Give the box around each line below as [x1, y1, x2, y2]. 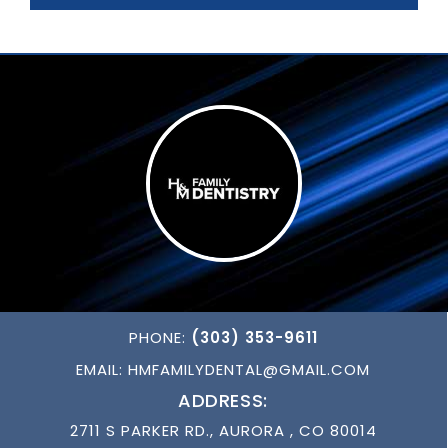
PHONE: [128, 326, 186, 348]
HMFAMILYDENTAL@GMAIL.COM [128, 358, 370, 380]
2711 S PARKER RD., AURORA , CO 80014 [69, 419, 377, 441]
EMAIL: [76, 358, 123, 380]
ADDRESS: [178, 387, 268, 413]
